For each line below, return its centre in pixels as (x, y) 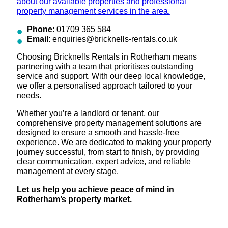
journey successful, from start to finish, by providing (108, 152)
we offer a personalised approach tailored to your (104, 86)
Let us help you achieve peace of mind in (95, 189)
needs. (29, 95)
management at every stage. (67, 171)
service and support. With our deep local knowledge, (111, 76)
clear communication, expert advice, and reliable (104, 162)
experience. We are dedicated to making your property (114, 142)
